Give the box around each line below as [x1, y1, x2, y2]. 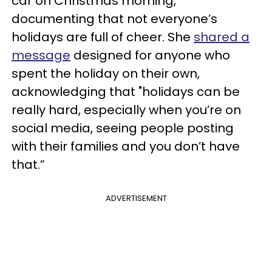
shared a [194, 29, 250, 46]
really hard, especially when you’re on [12, 101, 241, 118]
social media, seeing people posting [12, 120, 234, 137]
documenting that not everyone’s [12, 10, 217, 27]
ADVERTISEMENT [105, 192, 167, 204]
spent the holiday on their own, [12, 65, 200, 82]
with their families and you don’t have [12, 138, 240, 155]
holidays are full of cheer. [12, 29, 168, 46]
